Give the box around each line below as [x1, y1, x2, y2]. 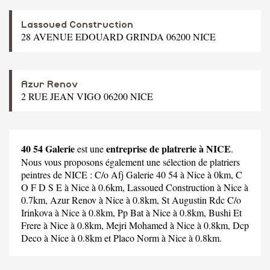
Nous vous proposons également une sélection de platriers [21, 155, 240, 168]
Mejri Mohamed [106, 218, 168, 231]
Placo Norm [113, 231, 159, 244]
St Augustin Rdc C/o [162, 193, 241, 206]
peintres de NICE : [21, 168, 95, 181]
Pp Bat [118, 206, 143, 219]
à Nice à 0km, [178, 168, 236, 181]
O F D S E [21, 180, 62, 193]
